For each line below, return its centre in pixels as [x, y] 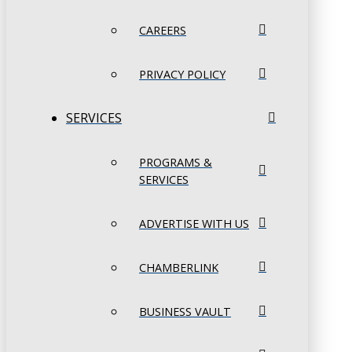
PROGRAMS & [176, 163]
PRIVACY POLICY [182, 75]
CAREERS [163, 31]
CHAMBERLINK [179, 268]
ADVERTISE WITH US [194, 224]
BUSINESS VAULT [185, 312]
